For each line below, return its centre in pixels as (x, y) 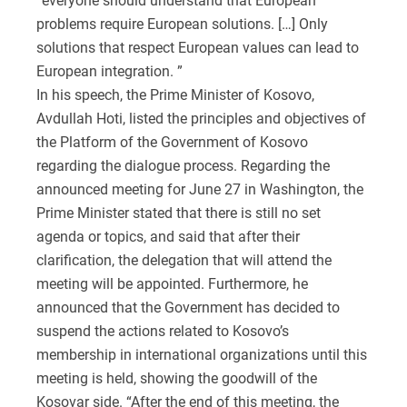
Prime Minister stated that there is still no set (179, 213)
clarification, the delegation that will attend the (184, 261)
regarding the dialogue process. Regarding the (183, 166)
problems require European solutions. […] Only (182, 25)
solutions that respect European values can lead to (198, 48)
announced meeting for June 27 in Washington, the (200, 190)
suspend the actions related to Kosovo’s (163, 332)
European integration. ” (109, 72)
